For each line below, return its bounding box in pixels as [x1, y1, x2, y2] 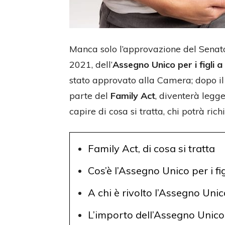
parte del [69, 90, 110, 101]
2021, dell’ [69, 59, 113, 70]
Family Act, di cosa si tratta [88, 142, 215, 155]
